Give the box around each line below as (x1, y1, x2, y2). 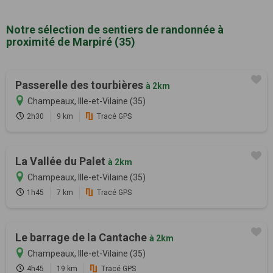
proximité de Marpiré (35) (6, 35, 135, 48)
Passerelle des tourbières (15, 78, 146, 91)
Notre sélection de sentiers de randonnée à (6, 23, 224, 36)
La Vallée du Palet (15, 154, 108, 168)
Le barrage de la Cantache (15, 230, 149, 244)
